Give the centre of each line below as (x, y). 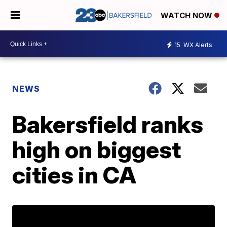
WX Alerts (197, 45)
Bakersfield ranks (108, 124)
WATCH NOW (187, 16)
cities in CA (74, 175)
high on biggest (97, 149)
